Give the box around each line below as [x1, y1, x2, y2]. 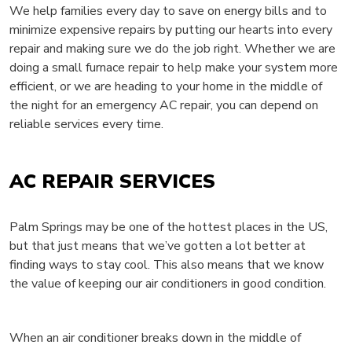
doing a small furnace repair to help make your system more [9, 59, 338, 77]
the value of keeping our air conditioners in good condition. [9, 275, 326, 293]
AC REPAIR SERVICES [9, 169, 215, 195]
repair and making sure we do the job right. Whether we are [9, 40, 335, 58]
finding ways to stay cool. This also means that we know [9, 256, 324, 274]
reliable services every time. [9, 115, 163, 134]
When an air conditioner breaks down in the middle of [9, 329, 301, 347]
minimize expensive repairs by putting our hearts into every [9, 21, 332, 39]
